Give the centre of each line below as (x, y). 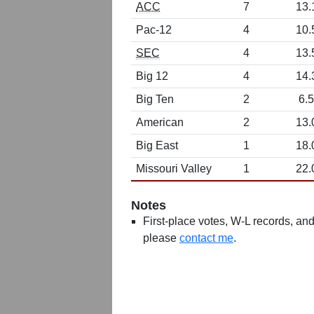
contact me (206, 238)
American (160, 122)
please (161, 238)
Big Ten (155, 99)
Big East (157, 145)
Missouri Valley (174, 169)
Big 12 (152, 76)
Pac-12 (154, 30)
